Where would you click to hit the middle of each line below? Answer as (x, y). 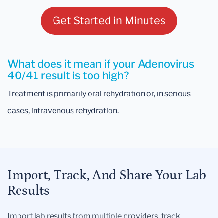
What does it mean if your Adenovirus (101, 64)
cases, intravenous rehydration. (63, 111)
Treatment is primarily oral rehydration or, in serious (99, 94)
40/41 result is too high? (68, 76)
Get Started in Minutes (109, 21)
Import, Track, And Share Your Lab (107, 175)
